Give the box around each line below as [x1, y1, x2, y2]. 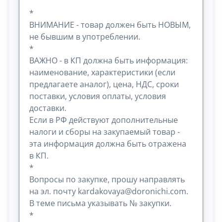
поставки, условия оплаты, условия [29, 90, 166, 102]
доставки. [29, 102, 67, 113]
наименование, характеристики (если [29, 66, 176, 78]
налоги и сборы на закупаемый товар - [29, 126, 180, 137]
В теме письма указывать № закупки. [29, 197, 172, 209]
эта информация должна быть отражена [29, 138, 187, 149]
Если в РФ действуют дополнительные [29, 114, 178, 125]
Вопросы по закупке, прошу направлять [29, 173, 185, 185]
